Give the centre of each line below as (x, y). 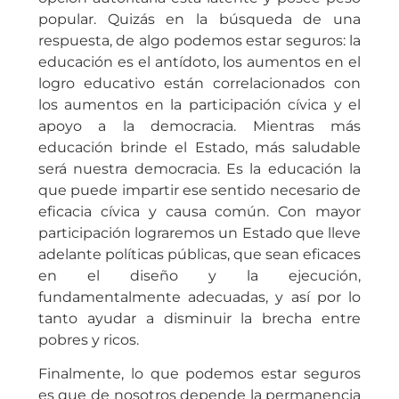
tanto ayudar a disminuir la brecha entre (199, 318)
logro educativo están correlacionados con (199, 83)
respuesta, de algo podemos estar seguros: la (199, 40)
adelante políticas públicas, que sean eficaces (199, 254)
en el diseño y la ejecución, (199, 275)
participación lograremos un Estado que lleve (199, 232)
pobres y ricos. (88, 339)
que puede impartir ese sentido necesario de (199, 190)
